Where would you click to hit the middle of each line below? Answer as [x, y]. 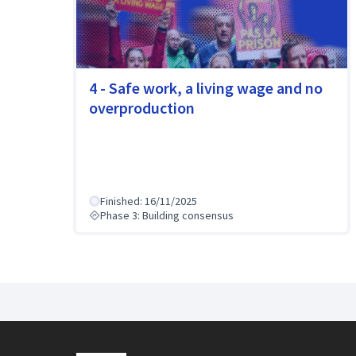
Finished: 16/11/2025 [149, 201]
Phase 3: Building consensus [167, 215]
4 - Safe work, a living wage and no [206, 87]
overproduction [142, 107]
